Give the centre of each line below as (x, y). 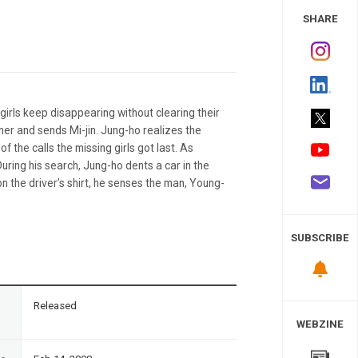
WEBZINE (320, 324)
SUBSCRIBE (320, 238)
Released (55, 305)
